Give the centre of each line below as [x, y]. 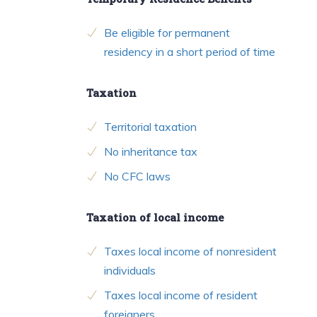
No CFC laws [137, 177]
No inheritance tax [151, 152]
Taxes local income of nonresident [190, 252]
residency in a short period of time [190, 52]
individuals [130, 271]
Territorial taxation [150, 127]
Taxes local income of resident [181, 295]
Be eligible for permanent [167, 33]
